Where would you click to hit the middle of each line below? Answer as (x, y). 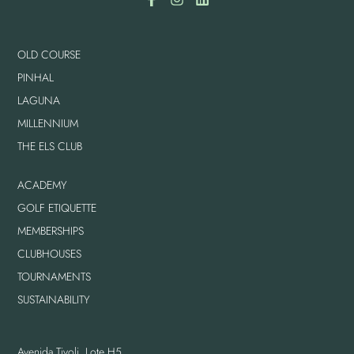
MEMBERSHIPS (51, 231)
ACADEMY (43, 185)
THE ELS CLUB (50, 147)
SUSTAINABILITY (54, 300)
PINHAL (36, 78)
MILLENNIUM (48, 124)
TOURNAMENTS (55, 277)
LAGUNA (39, 101)
